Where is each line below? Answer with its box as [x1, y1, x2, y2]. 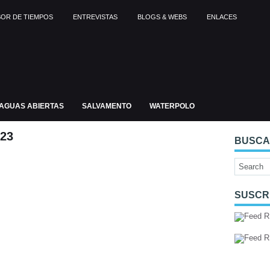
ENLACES [207, 13, 237, 20]
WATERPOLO [149, 102, 195, 110]
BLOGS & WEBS [137, 13, 187, 20]
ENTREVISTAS [73, 13, 118, 20]
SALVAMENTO [82, 102, 131, 110]
